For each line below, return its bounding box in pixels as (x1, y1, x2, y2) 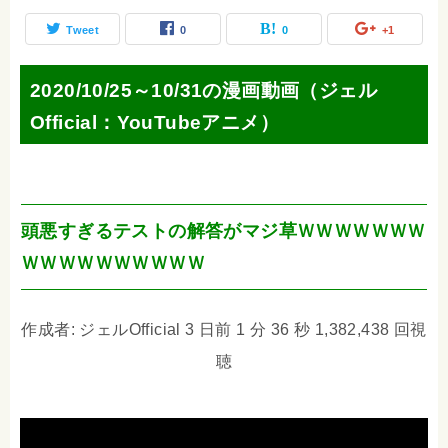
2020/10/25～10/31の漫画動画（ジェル (30, 79, 377, 101)
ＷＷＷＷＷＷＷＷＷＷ (21, 252, 205, 273)
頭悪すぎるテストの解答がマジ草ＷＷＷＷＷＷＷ (21, 220, 426, 241)
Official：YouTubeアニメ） (30, 111, 279, 133)
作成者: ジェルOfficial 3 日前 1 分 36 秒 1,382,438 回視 (21, 320, 427, 338)
